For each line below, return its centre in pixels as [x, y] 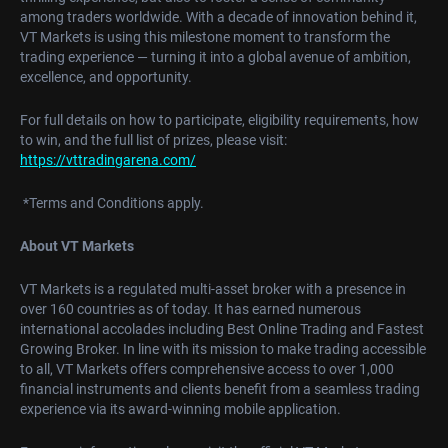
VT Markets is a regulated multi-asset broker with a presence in [213, 289]
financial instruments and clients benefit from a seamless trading [220, 389]
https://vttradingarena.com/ [108, 160]
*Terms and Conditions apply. [112, 203]
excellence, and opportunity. [106, 77]
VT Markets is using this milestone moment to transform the [205, 37]
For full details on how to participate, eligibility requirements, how [219, 120]
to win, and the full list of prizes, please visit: [153, 140]
